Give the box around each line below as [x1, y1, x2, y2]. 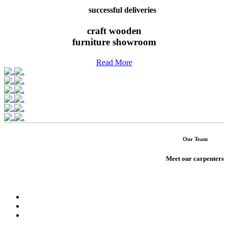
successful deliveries [89, 5, 156, 14]
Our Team [182, 136, 208, 142]
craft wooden [87, 25, 141, 37]
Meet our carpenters [166, 155, 224, 163]
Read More [96, 58, 132, 67]
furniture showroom [72, 37, 156, 48]
